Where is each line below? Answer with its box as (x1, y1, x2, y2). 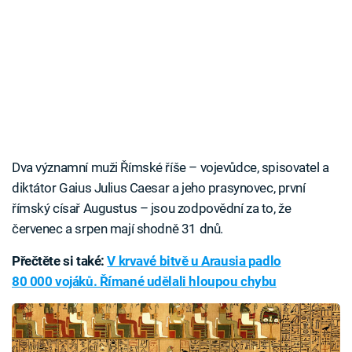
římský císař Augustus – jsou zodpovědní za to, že (12, 200, 291, 217)
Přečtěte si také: (12, 253, 108, 269)
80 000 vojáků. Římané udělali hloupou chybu (12, 273, 277, 290)
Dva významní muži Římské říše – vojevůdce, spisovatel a (12, 159, 329, 176)
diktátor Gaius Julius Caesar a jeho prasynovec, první (12, 180, 306, 196)
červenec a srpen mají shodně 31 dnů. (12, 221, 223, 237)
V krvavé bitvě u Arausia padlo (107, 253, 281, 269)
